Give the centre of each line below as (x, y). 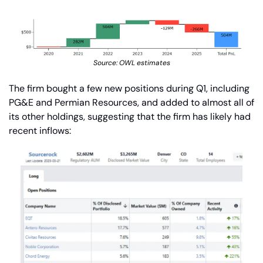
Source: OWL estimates (131, 63)
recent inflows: (40, 131)
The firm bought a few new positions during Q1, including (129, 89)
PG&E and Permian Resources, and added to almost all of (131, 103)
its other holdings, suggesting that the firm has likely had (130, 117)
